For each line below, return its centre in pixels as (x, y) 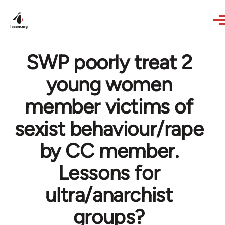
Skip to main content (48, 7)
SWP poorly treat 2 (109, 62)
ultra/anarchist (109, 195)
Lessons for (109, 173)
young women (109, 84)
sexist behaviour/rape (109, 129)
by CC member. (109, 151)
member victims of (109, 106)
